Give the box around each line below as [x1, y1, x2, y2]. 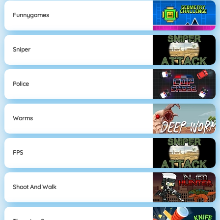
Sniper [13, 46, 31, 54]
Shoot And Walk [13, 183, 57, 191]
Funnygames [13, 11, 50, 19]
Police [13, 80, 29, 88]
